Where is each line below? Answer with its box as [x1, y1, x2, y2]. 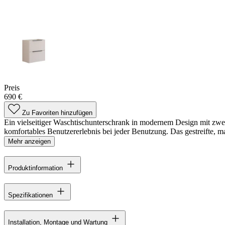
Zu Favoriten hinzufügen [22, 108, 92, 117]
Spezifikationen [8, 191, 53, 199]
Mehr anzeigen [8, 137, 51, 145]
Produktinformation [8, 164, 63, 172]
